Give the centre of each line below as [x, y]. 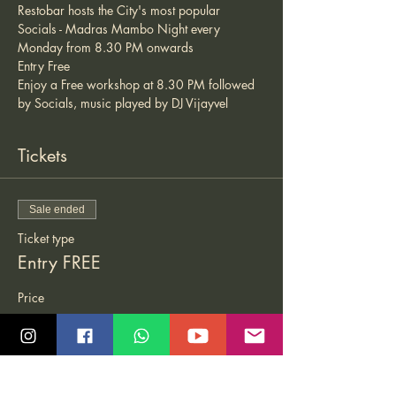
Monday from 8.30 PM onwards [107, 47]
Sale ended [57, 209]
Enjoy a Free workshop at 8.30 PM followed [138, 84]
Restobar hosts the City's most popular [121, 10]
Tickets [42, 156]
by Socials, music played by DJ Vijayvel [125, 103]
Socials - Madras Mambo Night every [121, 29]
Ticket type [46, 238]
